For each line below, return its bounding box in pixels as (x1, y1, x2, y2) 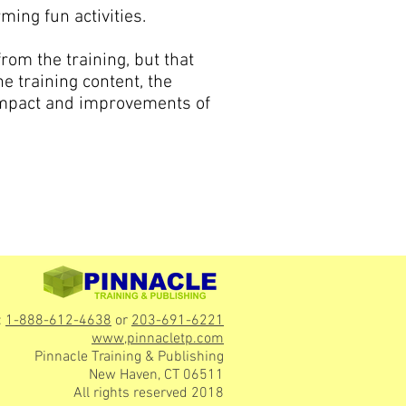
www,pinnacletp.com (92, 330, 224, 348)
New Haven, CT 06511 (89, 366, 224, 384)
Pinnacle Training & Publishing (34, 348, 224, 366)
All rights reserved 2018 (73, 384, 224, 402)
